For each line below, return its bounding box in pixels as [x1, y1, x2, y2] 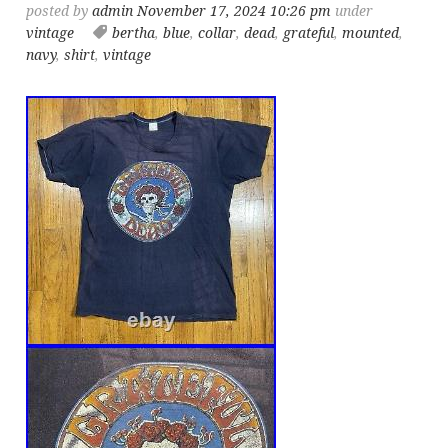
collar [198, 25, 237, 41]
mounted [342, 25, 400, 41]
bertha [112, 25, 156, 41]
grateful [283, 25, 335, 41]
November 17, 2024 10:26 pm [137, 3, 332, 19]
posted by [26, 3, 93, 19]
